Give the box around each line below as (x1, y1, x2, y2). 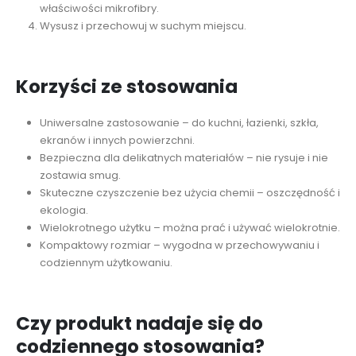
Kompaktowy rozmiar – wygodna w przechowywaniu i (39, 238, 319, 253)
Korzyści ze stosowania (16, 74, 238, 100)
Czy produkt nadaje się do (16, 311, 263, 337)
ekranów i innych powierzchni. (39, 133, 195, 149)
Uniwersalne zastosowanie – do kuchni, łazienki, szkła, (39, 115, 319, 131)
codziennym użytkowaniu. (39, 255, 172, 271)
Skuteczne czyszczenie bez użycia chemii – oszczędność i (39, 185, 340, 201)
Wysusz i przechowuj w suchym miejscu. (39, 18, 246, 34)
